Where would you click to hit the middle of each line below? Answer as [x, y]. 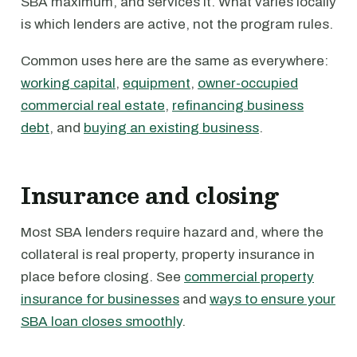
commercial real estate [93, 106]
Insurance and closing [150, 195]
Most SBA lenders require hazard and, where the [172, 232]
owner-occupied [248, 83]
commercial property [249, 277]
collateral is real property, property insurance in [168, 255]
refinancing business [238, 106]
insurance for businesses [100, 299]
